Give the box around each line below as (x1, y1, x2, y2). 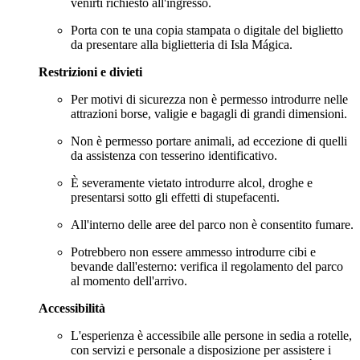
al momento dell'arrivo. (71, 273, 187, 288)
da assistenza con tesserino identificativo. (71, 148, 277, 162)
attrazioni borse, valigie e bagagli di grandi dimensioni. (71, 106, 347, 121)
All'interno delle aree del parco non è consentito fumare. (71, 217, 354, 231)
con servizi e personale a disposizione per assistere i (71, 342, 331, 357)
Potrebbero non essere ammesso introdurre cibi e (71, 244, 316, 259)
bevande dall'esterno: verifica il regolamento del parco (71, 259, 343, 273)
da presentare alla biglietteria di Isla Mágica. (71, 37, 292, 51)
